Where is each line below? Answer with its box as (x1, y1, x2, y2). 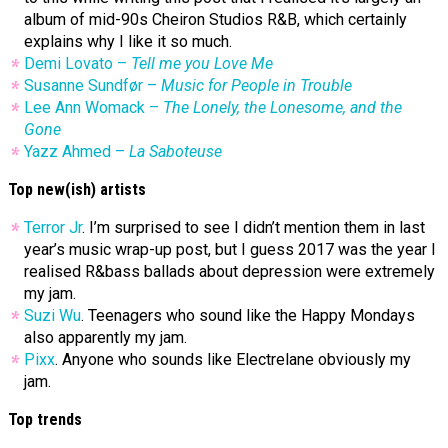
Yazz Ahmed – (24, 142, 129, 162)
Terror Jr (24, 218, 82, 238)
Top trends (8, 410, 82, 430)
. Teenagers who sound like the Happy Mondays (81, 306, 415, 326)
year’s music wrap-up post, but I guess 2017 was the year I (24, 240, 436, 260)
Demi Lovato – (24, 54, 131, 74)
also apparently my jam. (24, 328, 187, 348)
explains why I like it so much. (24, 32, 232, 52)
